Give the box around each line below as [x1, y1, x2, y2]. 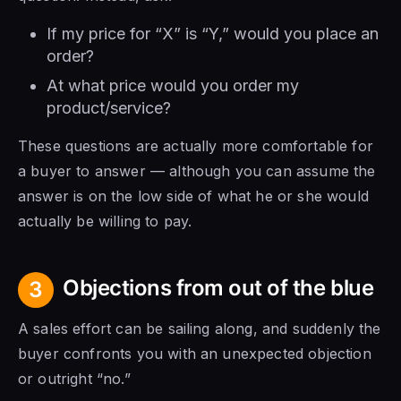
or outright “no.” [18, 369, 131, 388]
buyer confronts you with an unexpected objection [18, 344, 371, 363]
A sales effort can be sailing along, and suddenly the [18, 319, 381, 337]
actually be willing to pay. [18, 211, 192, 230]
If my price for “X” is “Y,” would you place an [47, 23, 379, 43]
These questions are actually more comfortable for [18, 136, 373, 155]
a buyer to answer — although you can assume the [18, 161, 376, 180]
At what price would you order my [47, 75, 299, 95]
